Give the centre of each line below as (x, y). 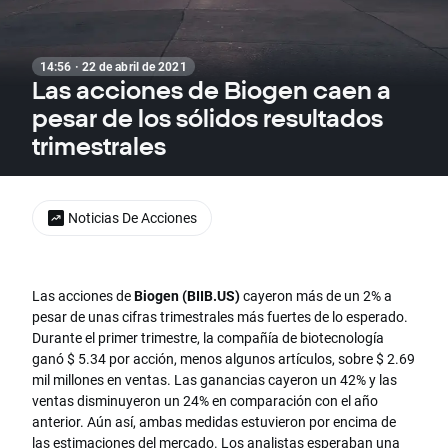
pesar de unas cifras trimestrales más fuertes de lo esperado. (220, 317)
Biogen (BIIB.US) (187, 296)
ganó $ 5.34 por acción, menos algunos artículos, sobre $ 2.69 (223, 359)
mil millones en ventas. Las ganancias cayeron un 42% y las (214, 380)
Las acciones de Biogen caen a (211, 90)
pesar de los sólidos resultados (207, 118)
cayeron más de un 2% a (316, 296)
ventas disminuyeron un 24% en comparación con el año (205, 401)
